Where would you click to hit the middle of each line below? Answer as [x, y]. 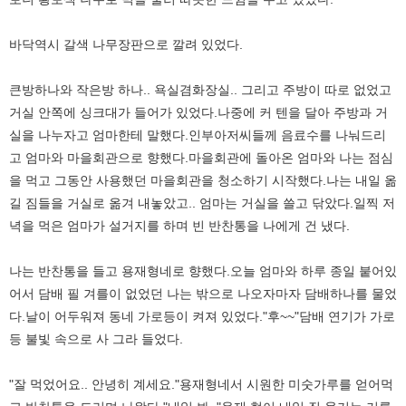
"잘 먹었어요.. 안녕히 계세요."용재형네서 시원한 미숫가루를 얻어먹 [201, 384]
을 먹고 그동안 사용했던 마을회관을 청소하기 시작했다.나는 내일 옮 [203, 180]
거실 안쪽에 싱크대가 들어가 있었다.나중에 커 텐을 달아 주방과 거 [198, 112]
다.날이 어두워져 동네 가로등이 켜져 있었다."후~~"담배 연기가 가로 [202, 316]
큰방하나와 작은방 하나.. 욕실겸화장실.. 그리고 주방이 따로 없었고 [200, 89]
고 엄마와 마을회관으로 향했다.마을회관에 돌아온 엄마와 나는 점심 [201, 157]
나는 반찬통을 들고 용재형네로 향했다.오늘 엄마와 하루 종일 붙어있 [203, 271]
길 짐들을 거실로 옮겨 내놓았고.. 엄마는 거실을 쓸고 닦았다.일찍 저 [202, 203]
